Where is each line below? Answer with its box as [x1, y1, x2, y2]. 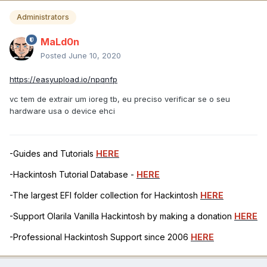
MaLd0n [41, 35, 79, 48]
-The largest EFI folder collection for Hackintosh [10, 190, 200, 200]
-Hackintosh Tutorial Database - [10, 169, 136, 179]
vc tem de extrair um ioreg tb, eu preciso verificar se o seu [10, 94, 230, 104]
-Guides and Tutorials [10, 148, 96, 159]
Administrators [17, 12, 69, 21]
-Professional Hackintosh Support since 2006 [10, 231, 191, 242]
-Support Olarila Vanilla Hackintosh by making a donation [10, 210, 234, 221]
